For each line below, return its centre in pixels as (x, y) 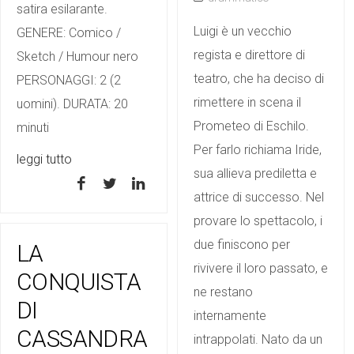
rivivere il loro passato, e (261, 268)
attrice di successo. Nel (259, 197)
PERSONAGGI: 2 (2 (69, 80)
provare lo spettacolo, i (258, 221)
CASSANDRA (82, 339)
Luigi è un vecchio (243, 31)
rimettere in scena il (247, 102)
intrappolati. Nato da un (258, 339)
